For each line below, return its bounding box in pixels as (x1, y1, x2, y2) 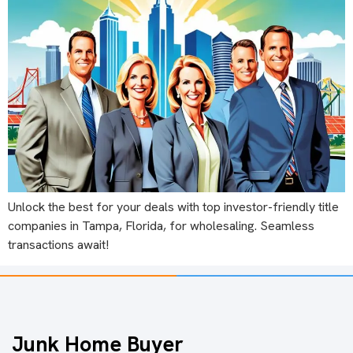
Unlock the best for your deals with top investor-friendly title (8, 198, 339, 215)
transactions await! (8, 236, 109, 253)
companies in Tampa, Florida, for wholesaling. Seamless (8, 217, 314, 234)
